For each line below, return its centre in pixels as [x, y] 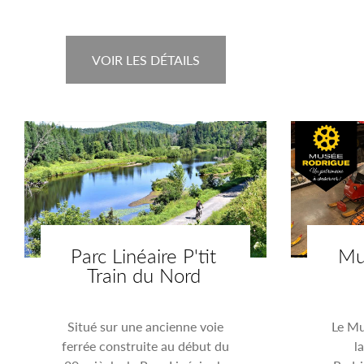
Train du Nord [143, 274]
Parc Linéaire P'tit [144, 255]
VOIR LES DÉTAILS [145, 59]
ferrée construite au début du [146, 345]
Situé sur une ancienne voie [146, 326]
